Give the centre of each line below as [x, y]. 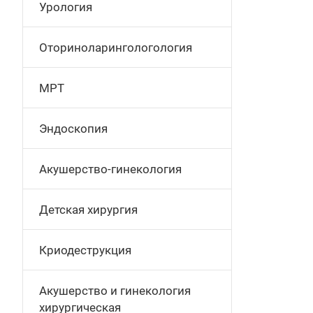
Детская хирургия [88, 210]
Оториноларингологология [116, 48]
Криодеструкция [85, 250]
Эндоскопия [73, 129]
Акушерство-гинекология [110, 169]
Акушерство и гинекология [115, 291]
